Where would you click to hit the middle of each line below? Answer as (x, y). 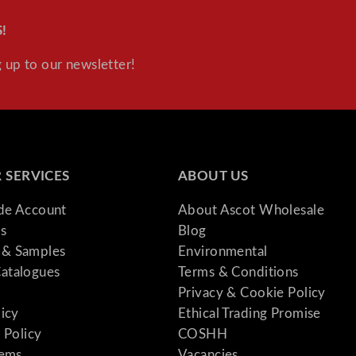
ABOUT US (213, 176)
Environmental (223, 251)
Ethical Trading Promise (250, 313)
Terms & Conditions (238, 272)
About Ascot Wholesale (251, 210)
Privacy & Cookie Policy (252, 292)
